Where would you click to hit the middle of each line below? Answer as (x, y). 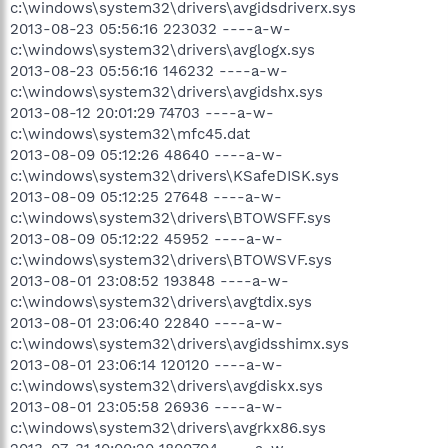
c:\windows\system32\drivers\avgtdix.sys (161, 301)
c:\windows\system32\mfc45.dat (130, 133)
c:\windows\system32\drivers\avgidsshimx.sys (179, 343)
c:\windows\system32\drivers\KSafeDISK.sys (174, 175)
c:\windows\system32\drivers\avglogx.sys (162, 49)
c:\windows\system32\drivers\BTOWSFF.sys (170, 217)
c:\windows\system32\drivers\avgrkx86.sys (168, 427)
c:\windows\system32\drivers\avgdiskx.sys (166, 385)
